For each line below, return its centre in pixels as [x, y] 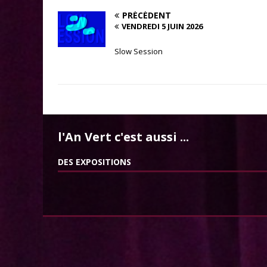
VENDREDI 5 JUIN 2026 [162, 27]
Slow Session [139, 52]
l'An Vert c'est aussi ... [123, 137]
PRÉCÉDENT [147, 15]
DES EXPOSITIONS [94, 162]
